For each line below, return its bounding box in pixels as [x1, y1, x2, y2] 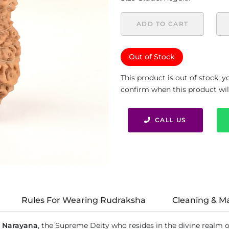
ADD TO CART [136, 20, 189, 28]
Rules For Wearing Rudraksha [21, 195, 146, 205]
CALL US [155, 116, 187, 124]
